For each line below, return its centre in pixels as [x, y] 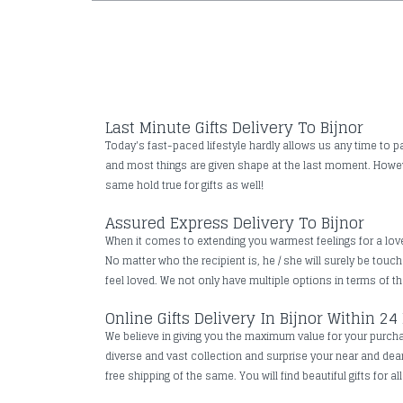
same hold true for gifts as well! [184, 185]
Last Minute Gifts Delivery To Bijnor [234, 127]
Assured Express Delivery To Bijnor [235, 223]
